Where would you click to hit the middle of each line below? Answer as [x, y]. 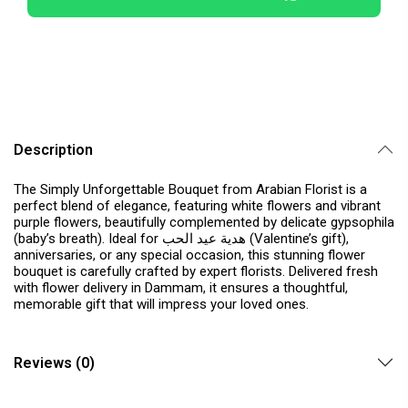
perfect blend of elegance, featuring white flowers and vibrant [197, 206]
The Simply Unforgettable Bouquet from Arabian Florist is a [190, 189]
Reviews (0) [54, 362]
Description [53, 149]
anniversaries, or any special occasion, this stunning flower [189, 255]
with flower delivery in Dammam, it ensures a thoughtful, [181, 288]
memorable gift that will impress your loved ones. [161, 304]
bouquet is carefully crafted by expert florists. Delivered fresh [196, 271]
